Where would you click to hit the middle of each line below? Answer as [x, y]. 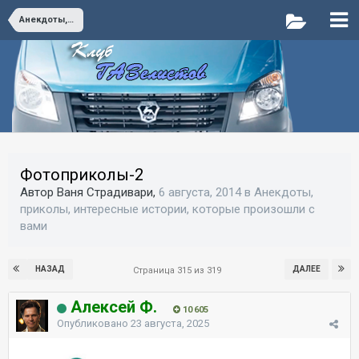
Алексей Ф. [114, 307]
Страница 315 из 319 [179, 270]
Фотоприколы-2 [82, 175]
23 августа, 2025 [170, 323]
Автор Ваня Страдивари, [89, 192]
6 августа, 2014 [200, 192]
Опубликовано [94, 323]
